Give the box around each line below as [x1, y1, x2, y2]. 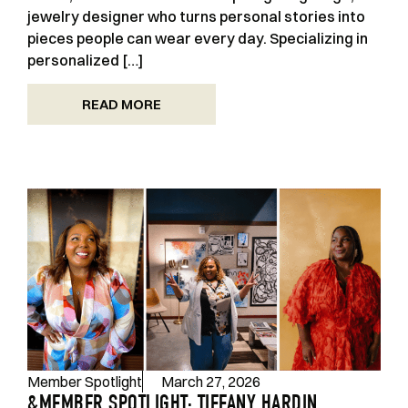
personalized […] [27, 50, 143, 69]
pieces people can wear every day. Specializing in [27, 28, 368, 47]
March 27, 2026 [161, 372, 260, 391]
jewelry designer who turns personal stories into [27, 6, 365, 25]
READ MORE [82, 95, 161, 113]
